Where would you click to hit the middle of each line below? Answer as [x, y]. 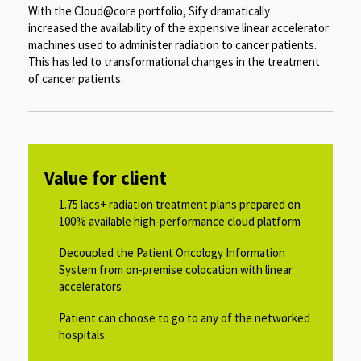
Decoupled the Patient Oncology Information [172, 252]
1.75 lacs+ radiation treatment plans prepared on [180, 204]
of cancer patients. [76, 78]
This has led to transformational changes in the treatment [174, 61]
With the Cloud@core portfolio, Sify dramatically [149, 10]
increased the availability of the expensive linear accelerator [178, 27]
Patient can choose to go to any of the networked [185, 317]
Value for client [106, 178]
